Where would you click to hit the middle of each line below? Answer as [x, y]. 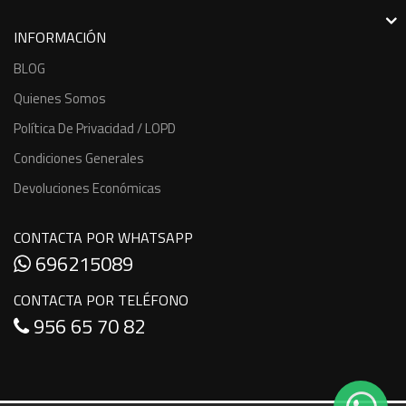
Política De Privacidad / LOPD [95, 128]
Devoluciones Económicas [87, 188]
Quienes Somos [60, 98]
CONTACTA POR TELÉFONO [101, 300]
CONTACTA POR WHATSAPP [103, 237]
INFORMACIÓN [60, 37]
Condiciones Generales [79, 158]
